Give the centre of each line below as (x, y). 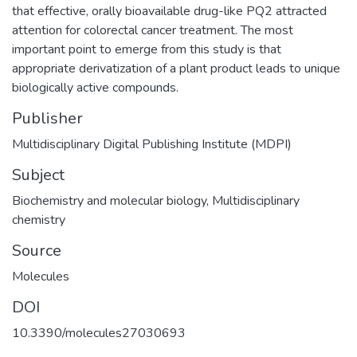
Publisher (47, 118)
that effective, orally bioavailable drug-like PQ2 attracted (169, 11)
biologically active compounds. (95, 87)
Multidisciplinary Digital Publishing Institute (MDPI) (152, 144)
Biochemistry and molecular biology (109, 200)
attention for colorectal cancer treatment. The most (153, 30)
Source (37, 250)
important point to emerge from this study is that (147, 49)
